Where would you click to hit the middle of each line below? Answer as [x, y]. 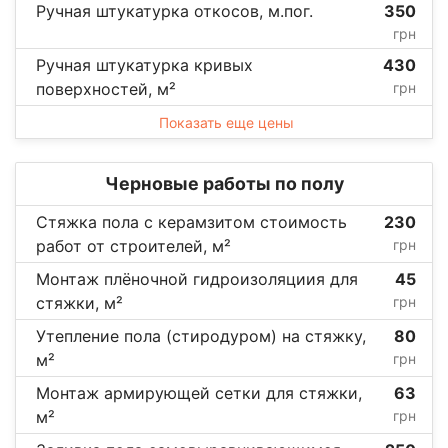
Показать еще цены [226, 122]
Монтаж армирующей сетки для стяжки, [199, 392]
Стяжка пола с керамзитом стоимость [191, 221]
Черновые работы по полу [224, 183]
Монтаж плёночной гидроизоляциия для [197, 278]
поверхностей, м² [106, 88]
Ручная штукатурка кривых [144, 64]
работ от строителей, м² [133, 245]
